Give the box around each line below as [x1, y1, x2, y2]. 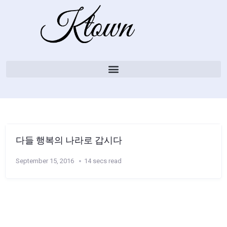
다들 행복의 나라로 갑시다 [16, 135, 122, 145]
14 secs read [84, 157, 122, 165]
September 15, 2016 [16, 157, 74, 165]
